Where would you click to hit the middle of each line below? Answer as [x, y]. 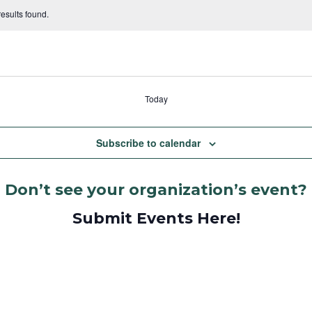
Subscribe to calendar [148, 143]
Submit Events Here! [156, 219]
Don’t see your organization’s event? [156, 190]
